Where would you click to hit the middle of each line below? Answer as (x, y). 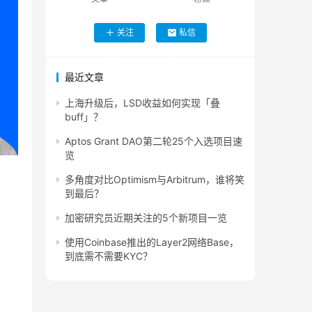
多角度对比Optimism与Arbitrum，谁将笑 (155, 180)
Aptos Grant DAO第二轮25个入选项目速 (154, 141)
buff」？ (84, 117)
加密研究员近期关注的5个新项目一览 (146, 218)
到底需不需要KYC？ (109, 256)
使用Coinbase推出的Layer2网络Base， (152, 242)
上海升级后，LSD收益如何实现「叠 (142, 103)
